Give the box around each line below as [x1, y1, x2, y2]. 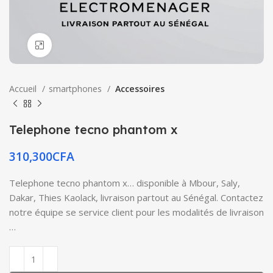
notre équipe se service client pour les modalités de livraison [9, 206, 264, 218]
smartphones [49, 83, 104, 94]
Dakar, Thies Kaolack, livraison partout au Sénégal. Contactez [9, 191, 263, 204]
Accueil [9, 83, 39, 94]
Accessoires [114, 83, 165, 94]
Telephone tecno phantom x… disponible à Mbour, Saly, [9, 177, 240, 189]
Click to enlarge [52, 40, 113, 51]
